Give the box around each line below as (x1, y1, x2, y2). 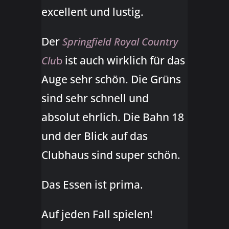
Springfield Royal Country (62, 35, 178, 49)
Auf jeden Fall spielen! (41, 207, 153, 222)
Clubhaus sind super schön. (41, 148, 180, 163)
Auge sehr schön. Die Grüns (41, 72, 181, 87)
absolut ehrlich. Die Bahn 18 (41, 110, 184, 125)
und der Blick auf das (41, 129, 148, 144)
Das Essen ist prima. (41, 177, 143, 192)
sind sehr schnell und (41, 91, 149, 106)
